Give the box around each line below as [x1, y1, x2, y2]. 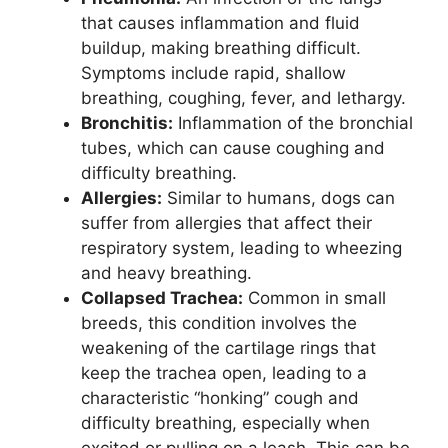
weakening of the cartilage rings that [81, 338, 376, 359]
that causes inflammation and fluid [81, 13, 360, 34]
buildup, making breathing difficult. [81, 38, 361, 59]
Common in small [243, 288, 386, 309]
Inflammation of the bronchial [173, 113, 413, 134]
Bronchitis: [81, 113, 173, 134]
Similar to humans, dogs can [162, 188, 395, 209]
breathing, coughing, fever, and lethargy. [81, 88, 406, 109]
